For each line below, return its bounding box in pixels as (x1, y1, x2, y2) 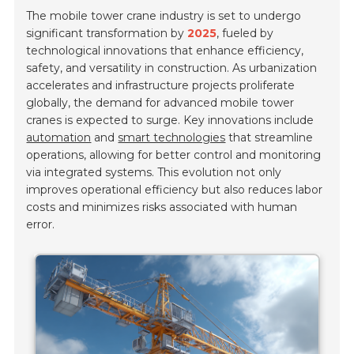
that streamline (225, 130, 314, 145)
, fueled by (217, 26, 274, 41)
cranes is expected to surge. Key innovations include (26, 113, 314, 128)
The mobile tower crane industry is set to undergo (26, 9, 302, 24)
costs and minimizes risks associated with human (26, 200, 298, 215)
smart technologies (118, 130, 226, 145)
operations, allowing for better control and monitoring (26, 148, 322, 163)
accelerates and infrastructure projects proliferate (26, 78, 296, 93)
